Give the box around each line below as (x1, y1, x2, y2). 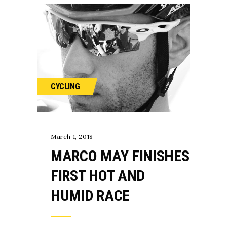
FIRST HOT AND (51, 166, 145, 184)
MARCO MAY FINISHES (51, 146, 190, 165)
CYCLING (51, 81, 80, 91)
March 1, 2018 (51, 132, 93, 140)
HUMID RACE (51, 186, 130, 204)
